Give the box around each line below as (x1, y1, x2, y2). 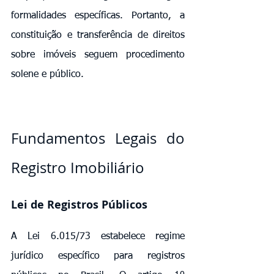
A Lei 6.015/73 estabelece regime (11, 231, 185, 242)
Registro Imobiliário (11, 157, 144, 177)
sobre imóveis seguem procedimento (11, 50, 185, 60)
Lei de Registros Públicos (11, 196, 147, 212)
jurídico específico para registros (11, 251, 185, 261)
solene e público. (11, 69, 84, 80)
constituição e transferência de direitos (11, 30, 185, 40)
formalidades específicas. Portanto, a (11, 10, 185, 21)
